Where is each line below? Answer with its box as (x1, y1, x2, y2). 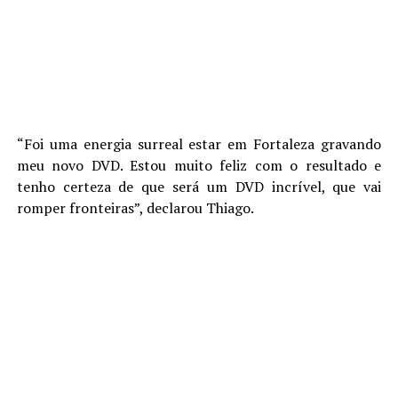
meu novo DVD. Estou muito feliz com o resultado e (16, 155, 382, 175)
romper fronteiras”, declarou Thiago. (16, 197, 254, 218)
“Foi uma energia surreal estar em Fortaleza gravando (16, 133, 382, 154)
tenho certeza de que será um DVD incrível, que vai (16, 176, 382, 196)
